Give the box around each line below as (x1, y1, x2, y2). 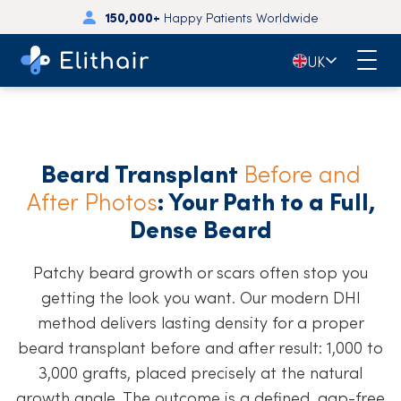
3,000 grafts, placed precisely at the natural (38, 361, 363, 383)
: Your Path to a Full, (157, 183, 375, 217)
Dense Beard (129, 211, 272, 244)
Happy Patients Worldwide (160, 8, 320, 26)
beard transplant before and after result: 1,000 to (18, 336, 383, 358)
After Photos (26, 183, 158, 217)
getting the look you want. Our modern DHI (40, 286, 361, 308)
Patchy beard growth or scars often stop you (33, 260, 368, 283)
